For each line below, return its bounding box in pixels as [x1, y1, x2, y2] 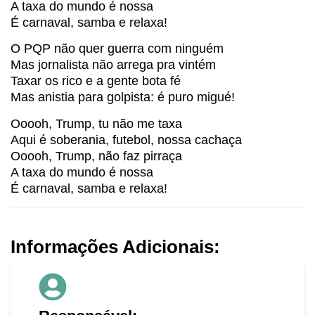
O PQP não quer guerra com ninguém [11, 41, 224, 56]
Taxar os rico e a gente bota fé [11, 74, 181, 89]
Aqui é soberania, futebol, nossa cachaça [11, 132, 242, 147]
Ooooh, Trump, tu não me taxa [11, 116, 182, 131]
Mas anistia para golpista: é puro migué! [11, 90, 235, 105]
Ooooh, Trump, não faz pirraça [11, 148, 182, 163]
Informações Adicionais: [11, 236, 220, 258]
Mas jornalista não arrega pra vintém [11, 58, 216, 72]
